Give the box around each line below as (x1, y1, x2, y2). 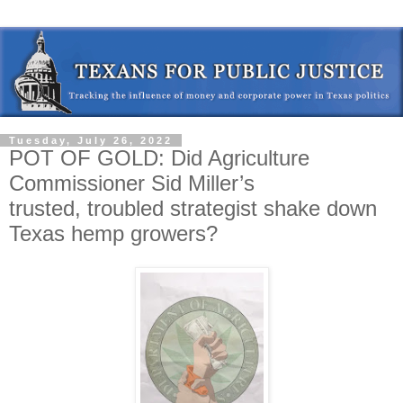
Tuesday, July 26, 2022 (9, 134, 173, 146)
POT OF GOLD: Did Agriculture (9, 145, 309, 170)
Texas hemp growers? (9, 220, 218, 246)
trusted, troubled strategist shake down (9, 195, 377, 220)
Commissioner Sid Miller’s (9, 170, 255, 195)
